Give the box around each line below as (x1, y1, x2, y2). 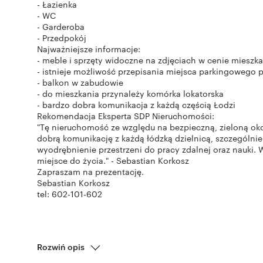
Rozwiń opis (37, 241, 85, 252)
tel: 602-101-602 (37, 188, 102, 200)
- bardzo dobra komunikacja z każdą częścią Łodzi (37, 99, 235, 110)
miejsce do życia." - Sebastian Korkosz (37, 154, 189, 166)
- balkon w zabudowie (37, 76, 123, 88)
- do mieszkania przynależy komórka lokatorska (37, 87, 224, 99)
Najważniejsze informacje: (37, 43, 140, 55)
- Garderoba (37, 21, 85, 32)
